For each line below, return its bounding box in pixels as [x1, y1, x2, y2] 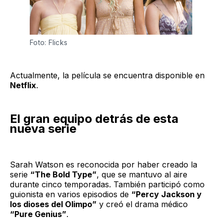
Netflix [10, 80, 36, 91]
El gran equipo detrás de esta [10, 111, 178, 126]
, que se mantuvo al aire [97, 169, 187, 179]
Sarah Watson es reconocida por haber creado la [10, 159, 197, 169]
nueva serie [10, 121, 76, 136]
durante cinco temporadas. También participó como [10, 179, 205, 189]
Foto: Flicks [30, 38, 67, 47]
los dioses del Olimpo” [10, 199, 97, 209]
